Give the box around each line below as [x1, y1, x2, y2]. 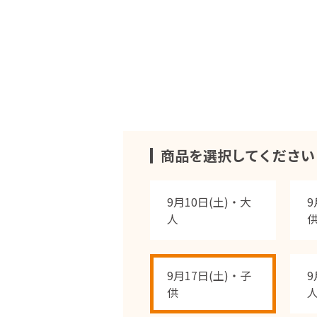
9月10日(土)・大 [167, 193, 251, 210]
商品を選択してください [161, 145, 315, 166]
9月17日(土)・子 [167, 267, 251, 284]
